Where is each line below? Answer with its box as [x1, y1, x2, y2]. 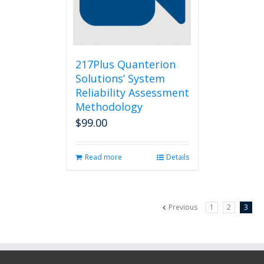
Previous [169, 202, 197, 212]
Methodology [75, 100, 143, 114]
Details [166, 152, 189, 162]
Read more [84, 152, 122, 162]
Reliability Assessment [75, 85, 189, 100]
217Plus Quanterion [75, 57, 176, 71]
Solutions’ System [75, 71, 165, 85]
